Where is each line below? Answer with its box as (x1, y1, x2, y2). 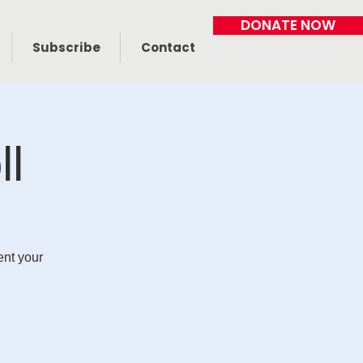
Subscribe (32, 39, 100, 56)
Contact (140, 39, 195, 56)
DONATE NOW (241, 15, 335, 35)
